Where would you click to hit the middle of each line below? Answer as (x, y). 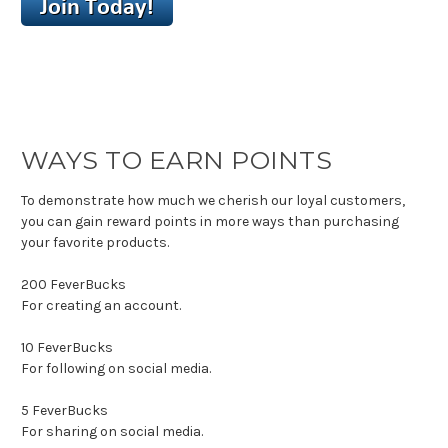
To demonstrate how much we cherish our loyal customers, (213, 200)
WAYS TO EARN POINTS (176, 159)
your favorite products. (95, 242)
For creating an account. (101, 305)
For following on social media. (116, 368)
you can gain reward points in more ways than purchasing (210, 221)
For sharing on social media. (112, 431)
